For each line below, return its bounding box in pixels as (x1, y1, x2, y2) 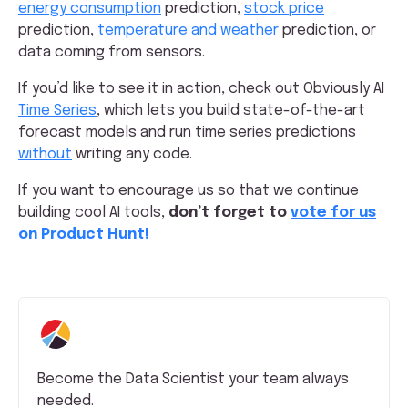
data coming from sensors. (18, 44, 205, 60)
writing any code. (72, 146, 192, 162)
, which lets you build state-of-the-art (97, 102, 365, 118)
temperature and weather (97, 22, 279, 38)
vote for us (291, 204, 376, 220)
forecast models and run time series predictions (18, 124, 356, 140)
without (18, 146, 72, 162)
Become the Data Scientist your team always (37, 371, 349, 387)
